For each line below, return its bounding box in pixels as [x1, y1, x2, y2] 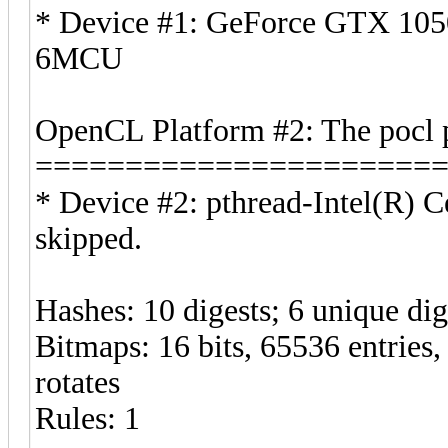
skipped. [35, 220, 142, 256]
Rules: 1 [35, 400, 140, 436]
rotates [35, 364, 120, 400]
